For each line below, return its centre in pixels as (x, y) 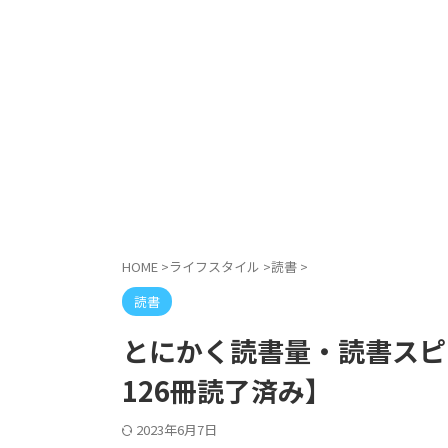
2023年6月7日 (176, 430)
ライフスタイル (214, 267)
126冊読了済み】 (227, 391)
